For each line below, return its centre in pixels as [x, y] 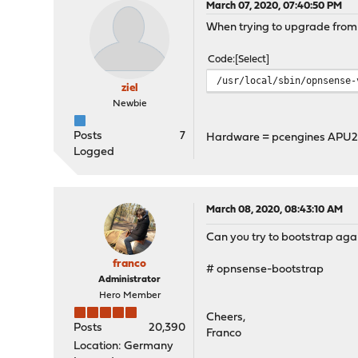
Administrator [130, 280]
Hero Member [129, 296]
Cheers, [226, 318]
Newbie [129, 104]
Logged [94, 152]
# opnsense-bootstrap [265, 270]
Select [253, 60]
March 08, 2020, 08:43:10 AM [275, 210]
